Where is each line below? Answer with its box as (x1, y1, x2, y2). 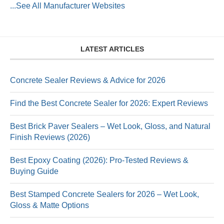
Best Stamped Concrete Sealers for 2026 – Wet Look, (10, 189, 199, 198)
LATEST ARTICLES (80, 44, 144, 53)
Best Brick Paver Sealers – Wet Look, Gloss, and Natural (10, 121, 210, 130)
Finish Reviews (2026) (10, 132, 90, 141)
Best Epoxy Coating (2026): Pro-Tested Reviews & (10, 155, 188, 164)
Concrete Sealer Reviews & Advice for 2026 (10, 75, 165, 84)
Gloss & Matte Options (10, 200, 89, 209)
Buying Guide (10, 166, 58, 175)
